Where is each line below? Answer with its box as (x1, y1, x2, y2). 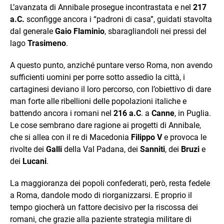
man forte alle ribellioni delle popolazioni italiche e (10, 96, 186, 106)
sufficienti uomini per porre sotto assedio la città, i (10, 72, 185, 82)
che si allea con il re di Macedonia (10, 132, 131, 142)
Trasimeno (27, 38, 66, 48)
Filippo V (131, 132, 162, 142)
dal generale (10, 26, 55, 36)
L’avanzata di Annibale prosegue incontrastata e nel (10, 2, 193, 12)
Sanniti (140, 144, 165, 154)
